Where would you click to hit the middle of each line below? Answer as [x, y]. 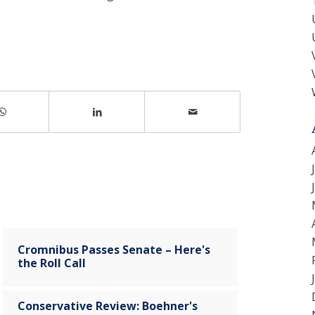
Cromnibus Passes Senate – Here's [114, 249]
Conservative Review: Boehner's [108, 306]
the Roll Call [52, 263]
